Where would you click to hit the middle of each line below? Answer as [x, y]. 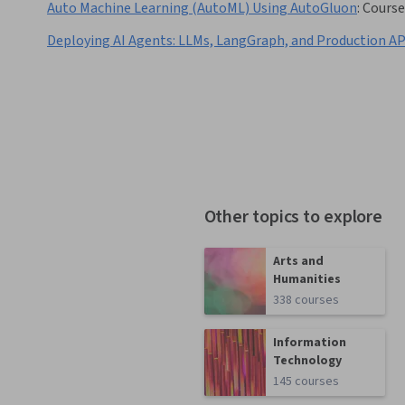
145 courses [306, 382]
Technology [308, 361]
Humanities [307, 280]
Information [310, 343]
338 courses [306, 301]
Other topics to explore [293, 217]
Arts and [299, 262]
